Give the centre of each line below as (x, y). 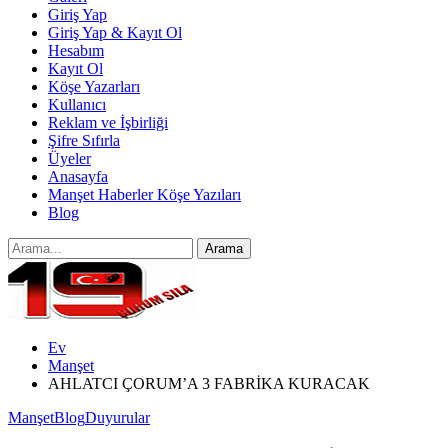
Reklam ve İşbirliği (108, 122)
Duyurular (117, 417)
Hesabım (76, 50)
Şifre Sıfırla (84, 140)
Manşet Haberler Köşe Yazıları (144, 194)
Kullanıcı (77, 104)
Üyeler (69, 158)
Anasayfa (78, 176)
